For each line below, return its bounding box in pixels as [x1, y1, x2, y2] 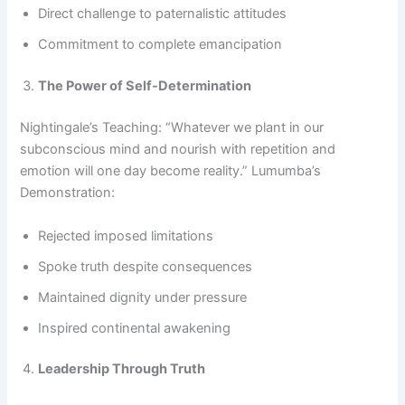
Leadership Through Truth [38, 361, 206, 378]
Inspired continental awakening [38, 319, 231, 336]
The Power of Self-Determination [38, 78, 252, 95]
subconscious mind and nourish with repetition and [20, 141, 336, 158]
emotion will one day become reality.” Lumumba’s [20, 163, 322, 180]
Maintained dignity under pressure [38, 288, 248, 306]
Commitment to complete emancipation [38, 36, 283, 53]
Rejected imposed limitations [38, 227, 214, 244]
